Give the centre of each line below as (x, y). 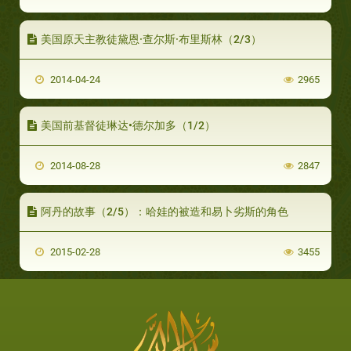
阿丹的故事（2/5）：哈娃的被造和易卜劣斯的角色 (165, 211)
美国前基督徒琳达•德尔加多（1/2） (128, 125)
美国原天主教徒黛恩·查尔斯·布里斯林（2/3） (151, 39)
